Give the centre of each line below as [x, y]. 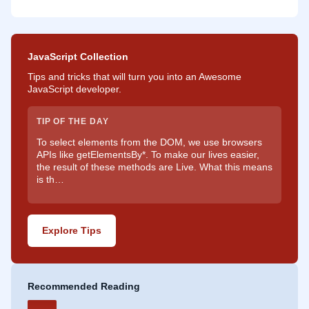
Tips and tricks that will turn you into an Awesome [134, 76]
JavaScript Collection [78, 56]
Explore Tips [71, 231]
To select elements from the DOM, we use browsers [149, 142]
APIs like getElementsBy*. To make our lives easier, [148, 155]
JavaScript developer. [74, 89]
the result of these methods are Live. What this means [154, 167]
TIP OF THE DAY [72, 121]
